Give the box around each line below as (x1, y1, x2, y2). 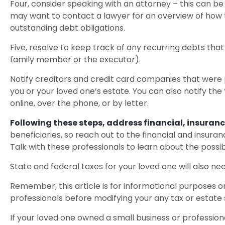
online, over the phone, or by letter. (10, 97, 149, 109)
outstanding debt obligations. (10, 22, 125, 34)
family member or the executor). (10, 53, 141, 65)
